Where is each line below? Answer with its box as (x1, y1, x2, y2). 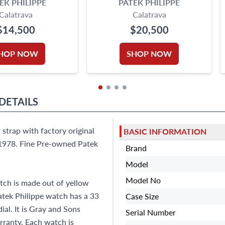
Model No (126, 174, 161, 186)
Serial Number (126, 206, 176, 218)
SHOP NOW (127, 47, 172, 59)
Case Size (126, 190, 159, 202)
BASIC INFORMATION (124, 126, 206, 138)
